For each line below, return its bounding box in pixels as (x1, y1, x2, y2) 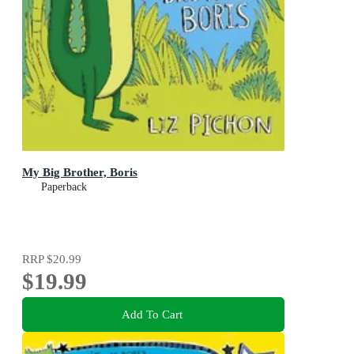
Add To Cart (121, 307, 183, 322)
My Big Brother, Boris (22, 164, 137, 179)
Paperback (41, 180, 87, 193)
